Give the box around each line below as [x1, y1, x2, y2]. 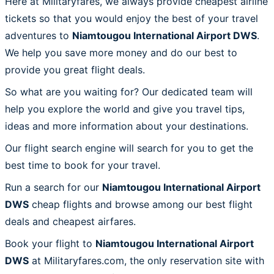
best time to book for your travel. [5, 158, 160, 171]
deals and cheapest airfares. [5, 215, 136, 228]
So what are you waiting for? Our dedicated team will [5, 85, 253, 98]
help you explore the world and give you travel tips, [5, 102, 245, 115]
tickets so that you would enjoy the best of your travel [5, 12, 258, 24]
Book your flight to [5, 237, 95, 250]
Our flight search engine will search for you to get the [5, 141, 253, 154]
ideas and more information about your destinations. [5, 119, 248, 132]
